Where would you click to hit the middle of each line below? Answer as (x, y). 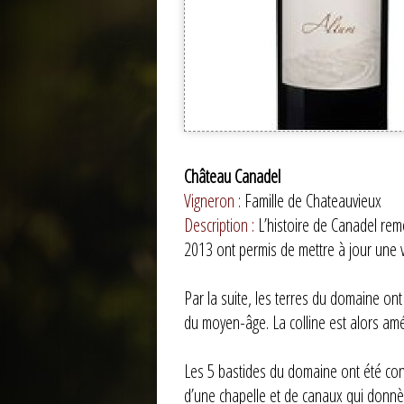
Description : (221, 225)
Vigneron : (214, 201)
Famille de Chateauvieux (313, 201)
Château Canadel (232, 177)
